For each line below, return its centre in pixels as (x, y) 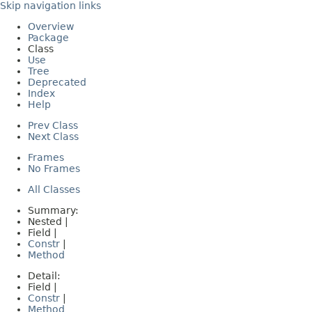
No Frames (54, 169)
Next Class (53, 136)
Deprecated (57, 82)
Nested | (49, 221)
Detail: (46, 276)
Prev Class (53, 125)
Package (48, 38)
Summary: (55, 210)
